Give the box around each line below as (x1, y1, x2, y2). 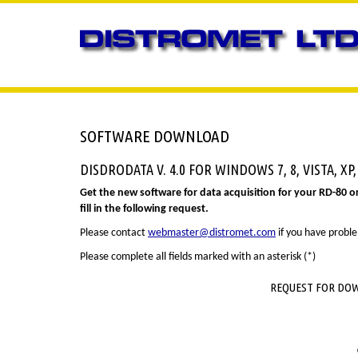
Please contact (80, 226, 148, 239)
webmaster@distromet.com (148, 226, 276, 239)
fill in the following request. (80, 202, 209, 215)
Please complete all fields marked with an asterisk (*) (80, 250, 316, 263)
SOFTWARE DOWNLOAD (80, 125, 229, 145)
